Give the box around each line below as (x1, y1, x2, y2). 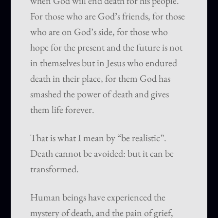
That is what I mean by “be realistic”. (30, 131, 167, 145)
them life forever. (30, 103, 95, 116)
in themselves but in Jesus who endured (30, 56, 178, 70)
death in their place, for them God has (30, 72, 171, 85)
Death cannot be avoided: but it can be (30, 147, 174, 160)
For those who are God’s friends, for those (30, 10, 185, 23)
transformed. (30, 163, 79, 176)
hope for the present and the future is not (30, 41, 183, 54)
